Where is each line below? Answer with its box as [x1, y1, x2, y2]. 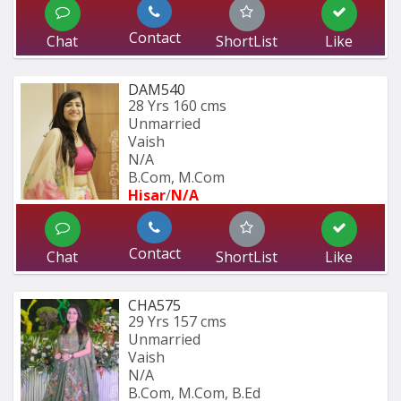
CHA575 [128, 294, 181, 315]
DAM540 [128, 79, 185, 99]
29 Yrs [128, 311, 169, 331]
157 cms [173, 311, 226, 331]
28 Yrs [128, 95, 169, 115]
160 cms [173, 95, 226, 115]
